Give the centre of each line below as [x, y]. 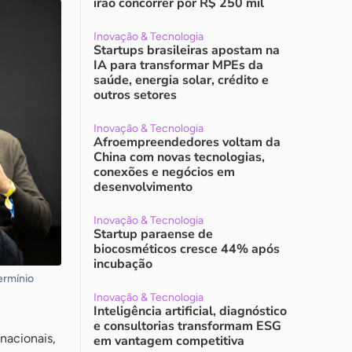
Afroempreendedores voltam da [187, 142]
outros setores [135, 95]
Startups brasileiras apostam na [187, 50]
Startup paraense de [153, 234]
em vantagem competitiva [169, 341]
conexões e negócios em [164, 172]
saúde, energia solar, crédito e [181, 80]
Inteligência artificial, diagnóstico [190, 311]
